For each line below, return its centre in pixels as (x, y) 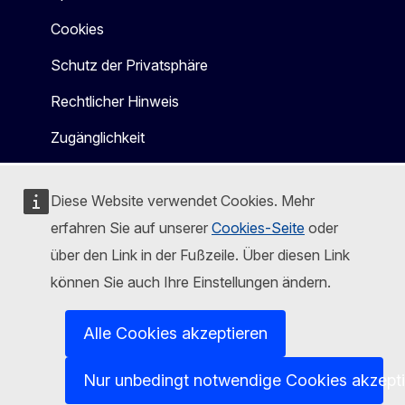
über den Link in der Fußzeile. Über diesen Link (200, 255)
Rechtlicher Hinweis (115, 102)
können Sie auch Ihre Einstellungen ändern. (191, 282)
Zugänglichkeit (98, 138)
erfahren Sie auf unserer (131, 228)
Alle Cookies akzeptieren (175, 333)
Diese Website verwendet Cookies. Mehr (183, 201)
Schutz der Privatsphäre (129, 66)
